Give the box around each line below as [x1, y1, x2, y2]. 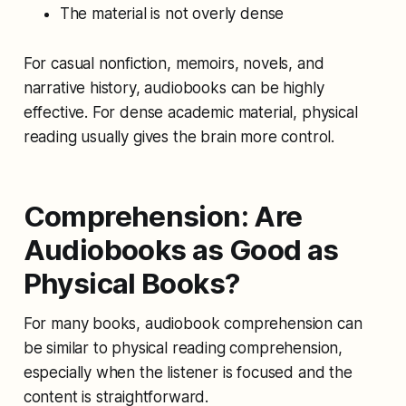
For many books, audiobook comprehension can [23, 314, 362, 333]
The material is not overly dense [59, 4, 285, 23]
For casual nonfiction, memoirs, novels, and [23, 53, 324, 72]
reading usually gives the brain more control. [23, 127, 335, 146]
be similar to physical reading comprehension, [23, 338, 343, 357]
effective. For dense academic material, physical [23, 102, 358, 121]
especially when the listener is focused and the [23, 362, 353, 382]
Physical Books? [23, 266, 240, 301]
